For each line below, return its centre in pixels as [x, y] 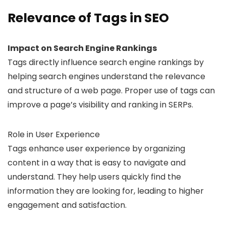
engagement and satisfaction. [67, 205]
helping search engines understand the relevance [106, 77]
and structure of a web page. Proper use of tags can [111, 91]
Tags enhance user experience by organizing [96, 149]
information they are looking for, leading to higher [106, 191]
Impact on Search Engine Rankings [82, 48]
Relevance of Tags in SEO [88, 18]
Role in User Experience [54, 135]
